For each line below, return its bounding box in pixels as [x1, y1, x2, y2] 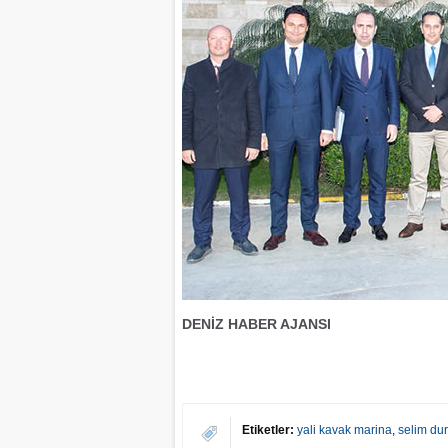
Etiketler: [242, 423, 294, 437]
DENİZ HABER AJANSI [182, 316, 331, 332]
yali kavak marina [297, 423, 392, 437]
